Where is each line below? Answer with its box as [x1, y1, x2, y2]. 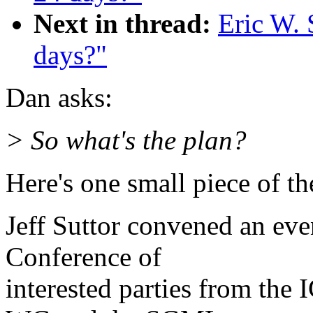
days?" [34, 40, 107, 71]
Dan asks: [6, 82, 112, 113]
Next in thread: [34, 8, 211, 39]
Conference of [6, 242, 161, 272]
